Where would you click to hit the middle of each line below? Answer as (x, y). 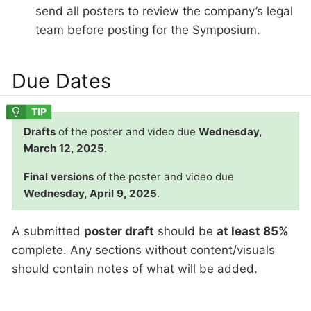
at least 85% (253, 232)
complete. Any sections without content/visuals (143, 250)
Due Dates (61, 81)
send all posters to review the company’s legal (164, 11)
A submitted (48, 232)
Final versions (59, 177)
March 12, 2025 (64, 149)
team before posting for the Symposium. (148, 30)
